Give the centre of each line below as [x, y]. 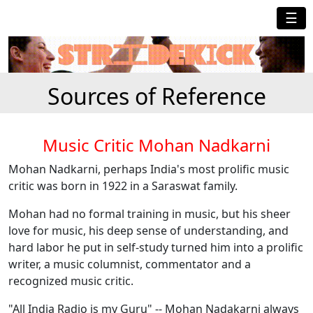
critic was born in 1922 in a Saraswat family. [124, 186]
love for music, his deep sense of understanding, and [148, 231]
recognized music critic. [71, 281]
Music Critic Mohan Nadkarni [156, 145]
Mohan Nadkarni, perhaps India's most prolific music [149, 169]
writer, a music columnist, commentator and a [130, 264]
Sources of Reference [156, 96]
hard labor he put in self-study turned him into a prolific [156, 248]
